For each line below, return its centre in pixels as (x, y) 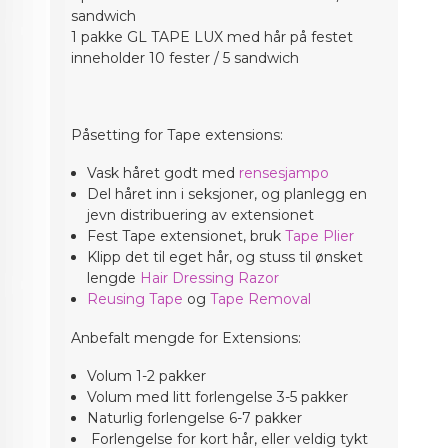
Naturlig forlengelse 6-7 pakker (194, 418)
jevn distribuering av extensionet (200, 215)
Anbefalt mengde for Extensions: (186, 337)
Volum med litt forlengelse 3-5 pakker (217, 397)
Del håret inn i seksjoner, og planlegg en (226, 194)
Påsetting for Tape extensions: (177, 134)
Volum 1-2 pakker (146, 376)
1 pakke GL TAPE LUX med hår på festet (212, 36)
